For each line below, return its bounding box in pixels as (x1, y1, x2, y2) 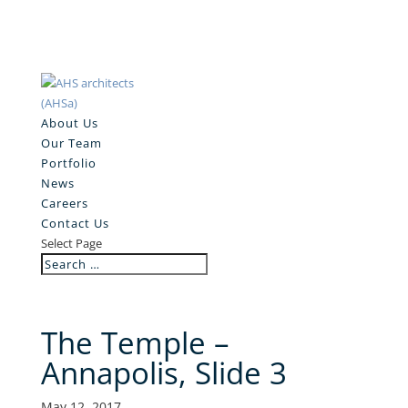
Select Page (40, 235, 102, 251)
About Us (40, 115, 98, 131)
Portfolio (40, 155, 97, 171)
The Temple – (40, 322, 229, 363)
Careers (40, 195, 88, 211)
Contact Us (40, 215, 109, 231)
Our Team (40, 135, 102, 151)
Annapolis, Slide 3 (40, 352, 287, 393)
